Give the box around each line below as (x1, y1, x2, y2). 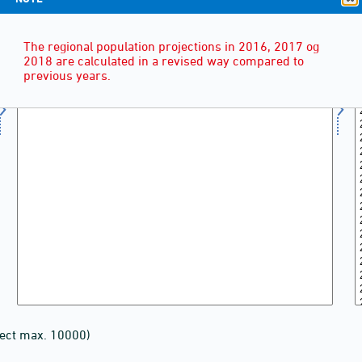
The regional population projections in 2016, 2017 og (23, 39, 319, 54)
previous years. (23, 68, 111, 83)
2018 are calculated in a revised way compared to (23, 53, 304, 69)
